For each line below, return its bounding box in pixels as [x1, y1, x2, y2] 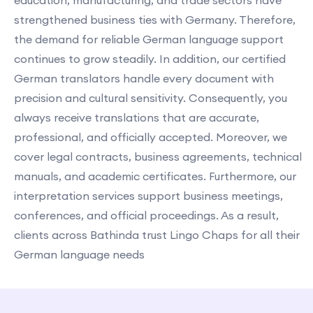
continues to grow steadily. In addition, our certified [14, 52, 286, 66]
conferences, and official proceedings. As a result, [14, 208, 279, 222]
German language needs [14, 247, 145, 261]
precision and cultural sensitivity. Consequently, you [14, 91, 287, 105]
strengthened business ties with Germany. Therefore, [14, 13, 296, 27]
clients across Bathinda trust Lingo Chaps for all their [14, 228, 300, 242]
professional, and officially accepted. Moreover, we [14, 130, 287, 144]
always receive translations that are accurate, [14, 110, 259, 124]
